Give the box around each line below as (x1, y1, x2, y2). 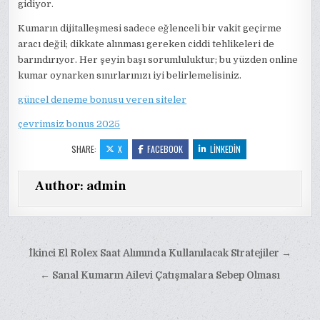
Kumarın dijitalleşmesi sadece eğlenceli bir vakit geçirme (18, 23, 282, 34)
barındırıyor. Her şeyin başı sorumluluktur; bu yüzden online (18, 54, 299, 66)
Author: (35, 178, 87, 195)
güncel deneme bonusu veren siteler (18, 94, 187, 106)
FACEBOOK (146, 143, 183, 156)
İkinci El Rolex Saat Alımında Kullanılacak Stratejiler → (29, 248, 291, 259)
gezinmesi (7, 262, 99, 289)
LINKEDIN (209, 143, 241, 156)
